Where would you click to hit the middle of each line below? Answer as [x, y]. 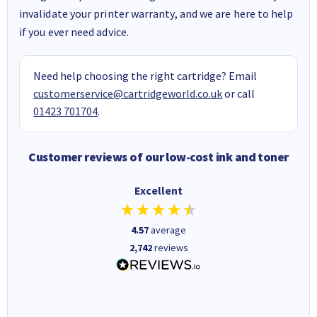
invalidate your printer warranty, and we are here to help [156, 13]
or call [239, 93]
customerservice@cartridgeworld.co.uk [128, 93]
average [168, 230]
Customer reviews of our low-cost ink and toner [158, 157]
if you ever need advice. [74, 31]
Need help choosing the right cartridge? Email [145, 75]
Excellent [158, 190]
